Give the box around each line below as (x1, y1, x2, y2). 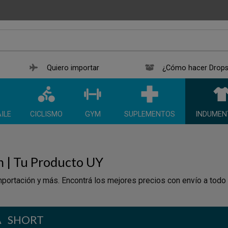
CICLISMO (30, 110, 63, 119)
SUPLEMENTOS (124, 110, 175, 119)
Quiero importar (47, 64, 99, 73)
